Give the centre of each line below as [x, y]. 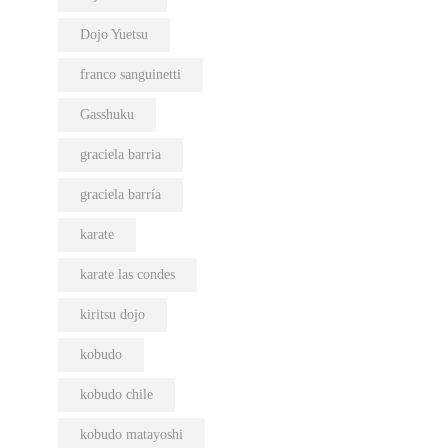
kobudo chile [116, 395]
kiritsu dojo [112, 315]
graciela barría [120, 195]
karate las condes [127, 275]
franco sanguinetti [130, 75]
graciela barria [120, 155]
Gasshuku [106, 115]
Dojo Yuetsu [113, 35]
